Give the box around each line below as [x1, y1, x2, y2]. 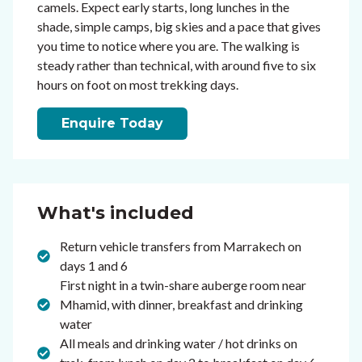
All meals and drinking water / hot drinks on [60, 335, 297, 351]
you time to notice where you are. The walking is [37, 38, 300, 53]
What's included [37, 202, 194, 224]
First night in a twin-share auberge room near [60, 277, 306, 293]
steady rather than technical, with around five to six [37, 57, 316, 73]
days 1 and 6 [60, 258, 128, 273]
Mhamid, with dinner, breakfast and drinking [60, 297, 303, 312]
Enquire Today [61, 116, 163, 131]
